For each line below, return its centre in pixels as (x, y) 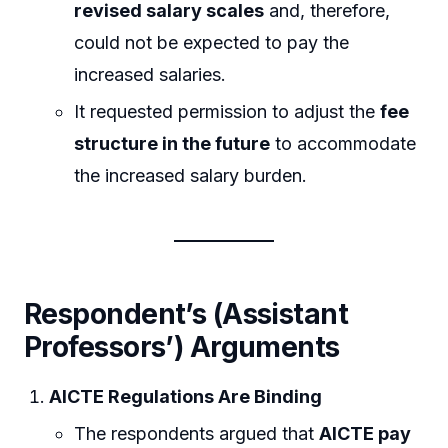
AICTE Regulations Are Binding (186, 396)
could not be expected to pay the (212, 42)
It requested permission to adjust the (227, 112)
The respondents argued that (197, 434)
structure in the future (172, 144)
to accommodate (343, 144)
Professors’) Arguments (182, 347)
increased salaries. (150, 74)
